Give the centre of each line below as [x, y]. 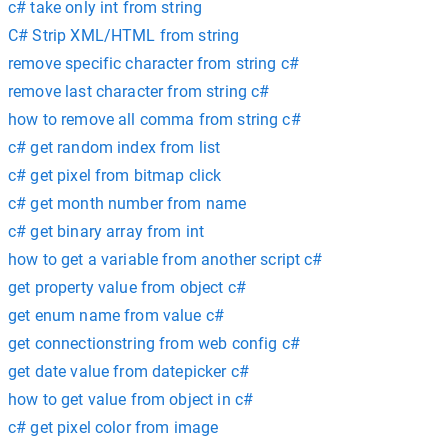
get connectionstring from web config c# [154, 343]
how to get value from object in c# [131, 399]
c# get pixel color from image [113, 427]
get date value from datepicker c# [128, 371]
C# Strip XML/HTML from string [124, 35]
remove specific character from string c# [153, 63]
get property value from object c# [127, 287]
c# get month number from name [127, 203]
